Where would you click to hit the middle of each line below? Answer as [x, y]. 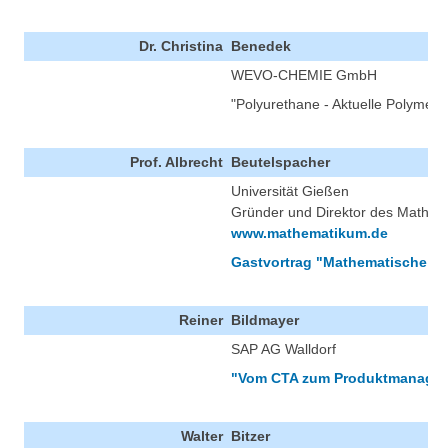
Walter [202, 436]
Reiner [201, 320]
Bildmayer [265, 320]
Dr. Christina [181, 46]
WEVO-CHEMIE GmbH [304, 75]
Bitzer [250, 436]
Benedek [261, 46]
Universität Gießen [290, 191]
